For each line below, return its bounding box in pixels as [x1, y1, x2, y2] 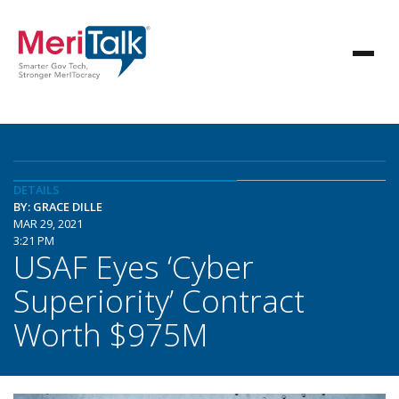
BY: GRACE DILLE [13, 199, 102, 215]
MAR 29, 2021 [13, 216, 83, 232]
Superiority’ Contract [13, 279, 305, 322]
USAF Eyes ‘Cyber [13, 245, 254, 288]
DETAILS [13, 182, 60, 198]
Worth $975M [13, 313, 208, 355]
